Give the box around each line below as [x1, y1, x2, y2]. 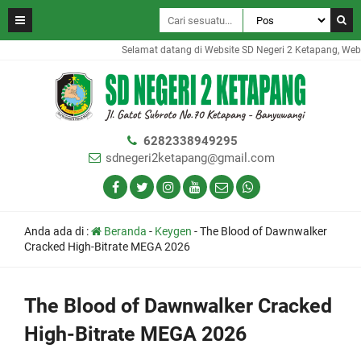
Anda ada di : [24, 225, 91, 238]
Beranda [102, 225, 147, 238]
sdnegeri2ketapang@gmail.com [106, 151, 275, 165]
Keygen [155, 225, 192, 238]
